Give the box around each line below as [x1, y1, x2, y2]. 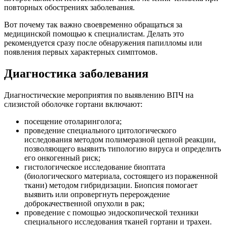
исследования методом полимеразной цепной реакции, [24, 135, 216, 144]
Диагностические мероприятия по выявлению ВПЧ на [4, 90, 194, 99]
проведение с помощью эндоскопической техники [24, 208, 199, 217]
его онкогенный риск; [24, 153, 100, 162]
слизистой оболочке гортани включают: [4, 99, 142, 108]
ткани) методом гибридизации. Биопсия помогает [24, 180, 198, 190]
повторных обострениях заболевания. [4, 3, 135, 12]
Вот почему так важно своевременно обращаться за [4, 20, 182, 29]
